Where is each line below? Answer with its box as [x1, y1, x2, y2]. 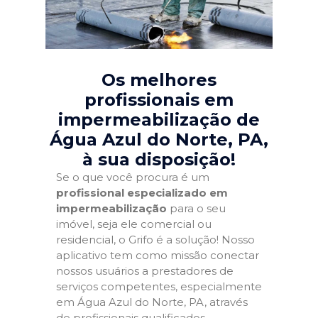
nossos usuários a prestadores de [56, 264, 234, 278]
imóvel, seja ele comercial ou [56, 217, 212, 231]
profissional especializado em [56, 186, 228, 199]
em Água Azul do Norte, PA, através [56, 295, 248, 309]
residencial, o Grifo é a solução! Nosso [56, 233, 255, 246]
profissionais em [84, 89, 234, 110]
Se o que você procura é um [56, 170, 209, 184]
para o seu [167, 202, 226, 215]
